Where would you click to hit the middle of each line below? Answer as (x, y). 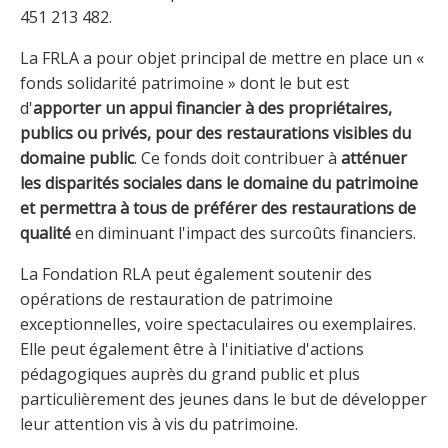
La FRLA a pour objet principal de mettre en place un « (222, 57)
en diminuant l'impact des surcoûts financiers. (243, 232)
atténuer (374, 157)
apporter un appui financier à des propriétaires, (212, 107)
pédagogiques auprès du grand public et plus (190, 373)
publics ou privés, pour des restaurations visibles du (215, 132)
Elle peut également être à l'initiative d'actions (192, 348)
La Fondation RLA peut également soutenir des (196, 273)
